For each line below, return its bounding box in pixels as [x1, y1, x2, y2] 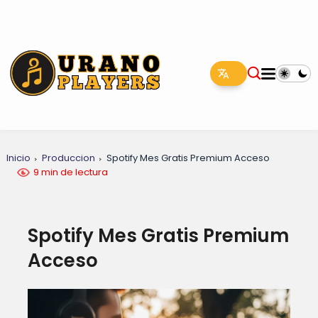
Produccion [41, 151, 95, 165]
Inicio [6, 151, 31, 165]
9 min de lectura [33, 165, 108, 179]
